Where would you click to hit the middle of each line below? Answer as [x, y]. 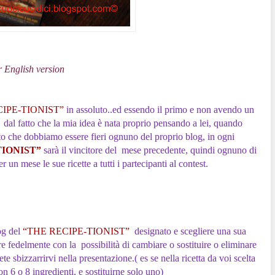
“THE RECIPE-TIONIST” [76, 231]
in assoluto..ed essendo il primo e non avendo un [159, 109]
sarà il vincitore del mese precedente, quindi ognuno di [149, 150]
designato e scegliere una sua [188, 231]
